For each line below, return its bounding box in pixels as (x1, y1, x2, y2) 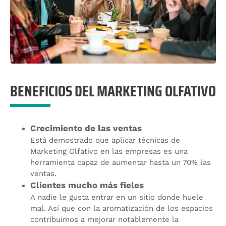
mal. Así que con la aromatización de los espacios (30, 204, 213, 213)
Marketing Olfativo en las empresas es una (30, 147, 188, 156)
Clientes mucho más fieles (30, 180, 144, 191)
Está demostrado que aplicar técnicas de (30, 136, 180, 145)
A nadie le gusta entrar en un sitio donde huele (30, 193, 203, 202)
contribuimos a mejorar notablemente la (30, 215, 179, 224)
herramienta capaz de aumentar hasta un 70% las (30, 158, 211, 167)
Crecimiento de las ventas (30, 123, 142, 134)
